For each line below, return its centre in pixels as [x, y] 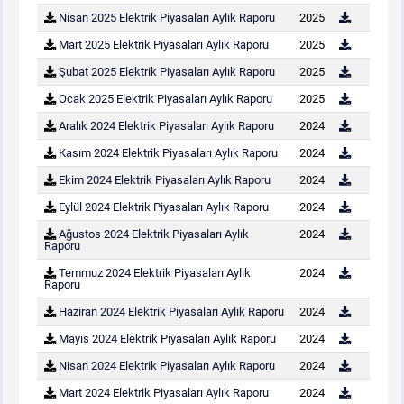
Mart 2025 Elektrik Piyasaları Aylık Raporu [164, 45]
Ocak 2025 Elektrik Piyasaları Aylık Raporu [165, 99]
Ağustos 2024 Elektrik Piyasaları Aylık [154, 234]
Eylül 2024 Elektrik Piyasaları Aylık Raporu [164, 207]
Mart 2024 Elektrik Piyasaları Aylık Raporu [164, 393]
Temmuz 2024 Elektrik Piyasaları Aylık [155, 273]
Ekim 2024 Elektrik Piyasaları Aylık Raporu [165, 180]
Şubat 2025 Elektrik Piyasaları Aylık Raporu [167, 72]
